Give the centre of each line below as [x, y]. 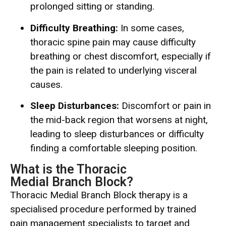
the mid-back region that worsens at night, [119, 120]
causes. [46, 84]
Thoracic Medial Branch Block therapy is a [99, 195]
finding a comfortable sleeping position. [114, 148]
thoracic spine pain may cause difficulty [113, 42]
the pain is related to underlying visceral [114, 70]
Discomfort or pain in [165, 106]
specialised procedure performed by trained [103, 209]
